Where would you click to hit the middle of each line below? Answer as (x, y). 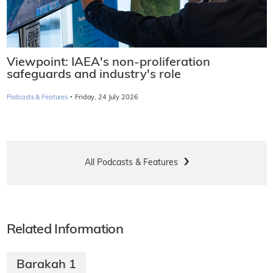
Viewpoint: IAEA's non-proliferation (108, 62)
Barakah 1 (46, 265)
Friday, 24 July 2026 (107, 97)
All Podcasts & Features (131, 163)
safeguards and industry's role (94, 75)
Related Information (65, 230)
